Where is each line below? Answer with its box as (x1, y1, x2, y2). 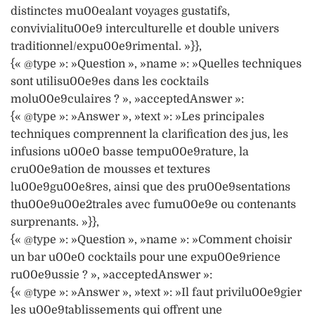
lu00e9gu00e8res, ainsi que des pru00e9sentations (11, 181, 290, 194)
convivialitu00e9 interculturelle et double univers (11, 22, 279, 36)
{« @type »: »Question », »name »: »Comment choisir (11, 233, 292, 247)
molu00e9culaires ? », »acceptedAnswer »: (11, 93, 244, 106)
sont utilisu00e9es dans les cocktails (11, 75, 209, 89)
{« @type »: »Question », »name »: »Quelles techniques (11, 58, 302, 71)
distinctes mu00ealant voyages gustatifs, (11, 5, 230, 18)
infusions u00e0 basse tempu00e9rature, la (11, 146, 249, 159)
